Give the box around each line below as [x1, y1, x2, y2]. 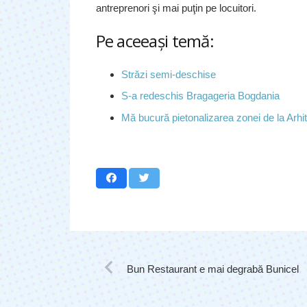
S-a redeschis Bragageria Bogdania [121, 90, 280, 102]
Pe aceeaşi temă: [95, 29, 214, 53]
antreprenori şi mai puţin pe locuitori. [95, 1, 256, 14]
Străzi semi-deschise [121, 68, 216, 80]
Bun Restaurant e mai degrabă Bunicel [126, 262, 299, 275]
